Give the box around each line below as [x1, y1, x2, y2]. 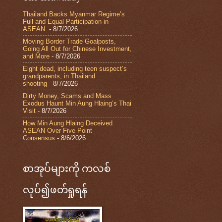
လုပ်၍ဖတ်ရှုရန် [23, 182, 87, 196]
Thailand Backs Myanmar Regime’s [23, 10, 125, 18]
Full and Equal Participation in [23, 18, 109, 26]
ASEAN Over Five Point [23, 127, 92, 135]
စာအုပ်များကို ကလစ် [23, 161, 111, 175]
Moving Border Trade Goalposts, [23, 38, 116, 46]
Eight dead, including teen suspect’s [23, 65, 127, 73]
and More [23, 53, 50, 60]
